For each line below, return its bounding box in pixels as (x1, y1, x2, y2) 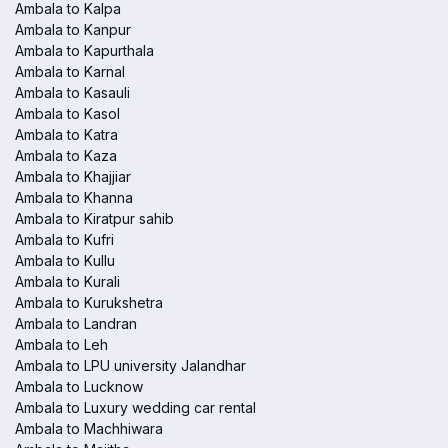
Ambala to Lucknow (15, 378, 143, 395)
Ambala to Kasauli (15, 84, 130, 101)
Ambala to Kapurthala (15, 42, 154, 59)
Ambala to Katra (15, 126, 118, 143)
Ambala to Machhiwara (15, 420, 163, 437)
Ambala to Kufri (15, 231, 114, 248)
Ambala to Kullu (15, 252, 115, 269)
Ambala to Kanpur (15, 21, 131, 38)
